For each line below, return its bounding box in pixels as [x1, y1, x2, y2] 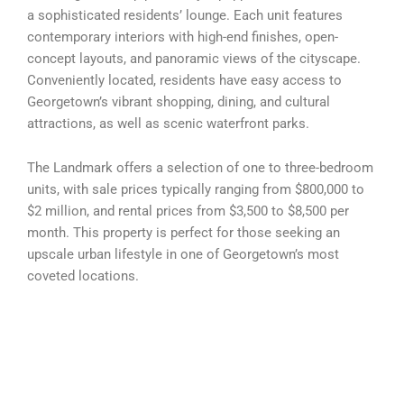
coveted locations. [27, 268, 139, 285]
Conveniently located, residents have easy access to [27, 71, 342, 88]
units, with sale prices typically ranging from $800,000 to [27, 181, 364, 198]
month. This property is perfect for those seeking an [27, 225, 340, 242]
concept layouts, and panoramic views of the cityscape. [27, 50, 361, 67]
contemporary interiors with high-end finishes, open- [27, 28, 338, 45]
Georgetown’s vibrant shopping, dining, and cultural [27, 93, 330, 110]
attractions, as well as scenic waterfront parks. [27, 115, 309, 132]
